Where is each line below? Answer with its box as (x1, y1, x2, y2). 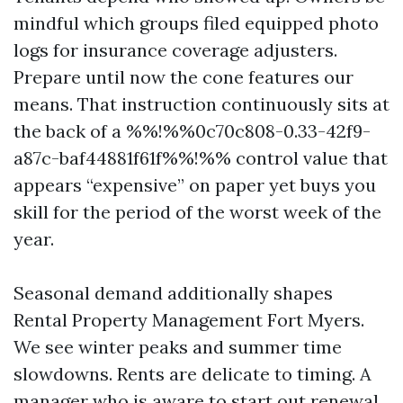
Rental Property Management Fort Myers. (13, 309, 364, 331)
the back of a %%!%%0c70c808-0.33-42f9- (13, 120, 371, 142)
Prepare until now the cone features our (13, 66, 354, 88)
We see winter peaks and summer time (13, 336, 342, 358)
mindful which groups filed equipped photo (13, 12, 379, 34)
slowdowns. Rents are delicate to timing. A (13, 363, 372, 385)
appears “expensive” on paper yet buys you (13, 174, 376, 196)
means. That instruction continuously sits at (13, 93, 390, 115)
